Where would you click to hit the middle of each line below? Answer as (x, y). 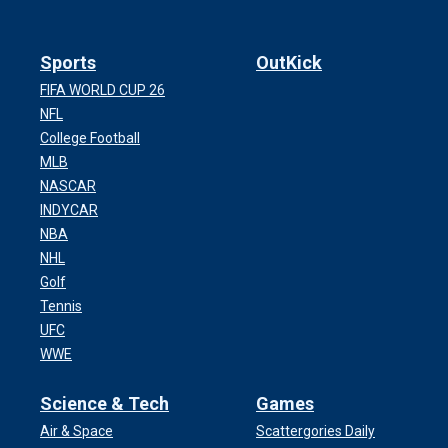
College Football (90, 138)
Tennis (61, 306)
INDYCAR (69, 210)
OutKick (289, 63)
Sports (68, 63)
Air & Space (76, 431)
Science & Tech (104, 404)
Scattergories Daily (315, 431)
